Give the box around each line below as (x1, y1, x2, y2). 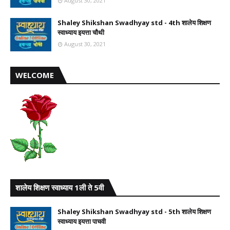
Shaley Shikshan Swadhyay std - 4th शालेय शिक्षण (57, 18, 211, 27)
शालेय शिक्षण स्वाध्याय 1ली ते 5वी (15, 182, 104, 193)
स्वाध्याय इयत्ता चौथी (57, 28, 104, 37)
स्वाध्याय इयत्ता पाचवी (57, 217, 106, 226)
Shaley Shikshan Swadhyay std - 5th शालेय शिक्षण (57, 207, 211, 216)
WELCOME (15, 70, 54, 80)
